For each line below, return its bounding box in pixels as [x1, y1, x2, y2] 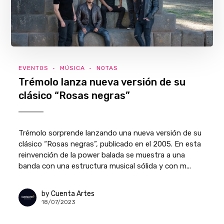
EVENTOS [18, 64, 49, 72]
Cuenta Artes [51, 189, 95, 198]
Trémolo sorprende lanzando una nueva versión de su [18, 128, 202, 138]
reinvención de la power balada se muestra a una [18, 150, 185, 160]
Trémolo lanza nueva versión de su [18, 76, 186, 88]
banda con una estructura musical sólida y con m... [18, 161, 191, 171]
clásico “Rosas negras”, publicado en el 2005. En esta [18, 139, 201, 149]
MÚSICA [60, 64, 85, 72]
